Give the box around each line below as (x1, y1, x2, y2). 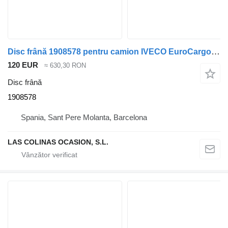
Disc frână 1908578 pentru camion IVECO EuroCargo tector (211, 46, 220, 56)
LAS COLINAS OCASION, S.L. (8, 138, 108, 147)
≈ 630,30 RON (44, 61, 86, 69)
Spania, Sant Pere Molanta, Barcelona (21, 113, 147, 122)
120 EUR (8, 60, 38, 69)
